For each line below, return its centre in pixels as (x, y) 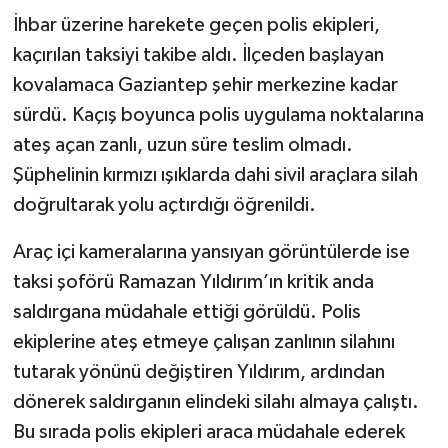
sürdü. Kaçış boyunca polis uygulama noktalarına (218, 114)
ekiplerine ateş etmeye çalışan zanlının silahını (203, 341)
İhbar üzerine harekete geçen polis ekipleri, (196, 24)
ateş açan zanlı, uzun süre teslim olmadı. (182, 144)
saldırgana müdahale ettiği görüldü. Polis (186, 311)
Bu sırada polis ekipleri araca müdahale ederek (208, 431)
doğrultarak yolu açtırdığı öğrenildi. (164, 204)
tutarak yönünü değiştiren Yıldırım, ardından (198, 371)
